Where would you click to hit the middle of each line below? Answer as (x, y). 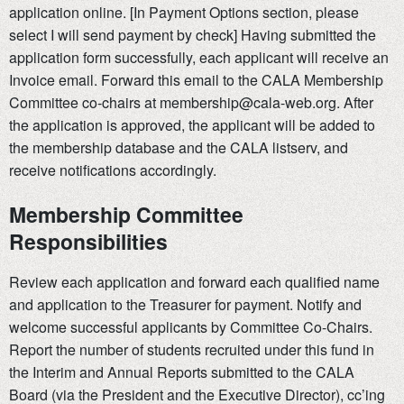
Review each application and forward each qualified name (194, 282)
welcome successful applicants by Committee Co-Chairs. (191, 327)
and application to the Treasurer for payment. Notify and (185, 305)
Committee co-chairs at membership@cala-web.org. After (191, 103)
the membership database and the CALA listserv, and (179, 148)
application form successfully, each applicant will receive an (199, 58)
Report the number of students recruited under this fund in (192, 350)
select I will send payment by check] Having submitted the (193, 35)
